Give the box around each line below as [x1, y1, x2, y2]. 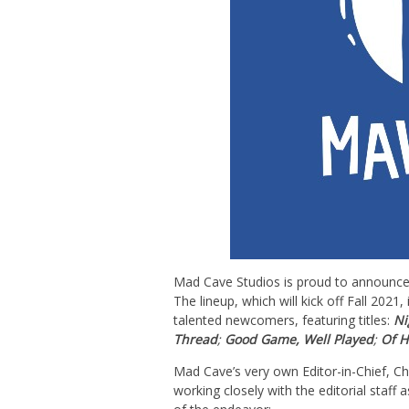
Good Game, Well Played [225, 330, 373, 348]
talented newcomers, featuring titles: [173, 311, 393, 329]
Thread [173, 330, 217, 348]
